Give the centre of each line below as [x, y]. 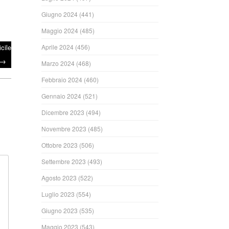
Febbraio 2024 [62, 80]
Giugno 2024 [60, 14]
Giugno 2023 [60, 211]
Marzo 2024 [58, 63]
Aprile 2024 [58, 47]
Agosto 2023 [59, 178]
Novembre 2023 [64, 129]
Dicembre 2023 [63, 112]
